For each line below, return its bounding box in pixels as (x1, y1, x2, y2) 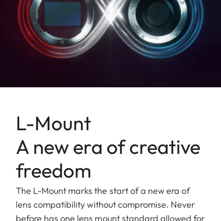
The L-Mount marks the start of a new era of (16, 184, 190, 196)
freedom (16, 157, 91, 183)
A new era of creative (16, 134, 200, 159)
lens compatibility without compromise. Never (16, 198, 195, 210)
